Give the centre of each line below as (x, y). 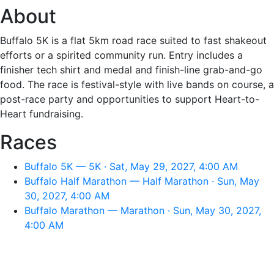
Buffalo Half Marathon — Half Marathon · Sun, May (142, 181)
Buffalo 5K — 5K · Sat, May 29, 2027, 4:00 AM (131, 166)
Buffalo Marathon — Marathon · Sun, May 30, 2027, (143, 210)
